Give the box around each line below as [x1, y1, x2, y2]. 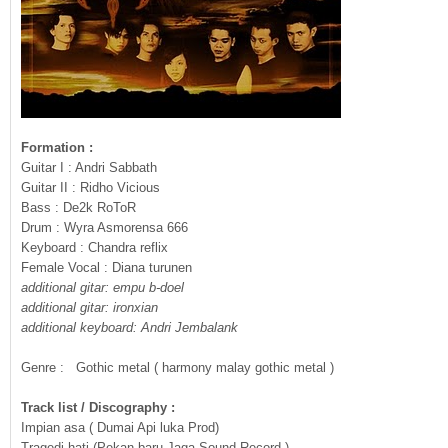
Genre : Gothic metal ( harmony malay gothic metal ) [21, 360, 334, 375]
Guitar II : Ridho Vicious [21, 180, 160, 195]
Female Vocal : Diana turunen [21, 260, 192, 275]
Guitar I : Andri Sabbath [21, 160, 157, 175]
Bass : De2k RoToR [21, 200, 136, 215]
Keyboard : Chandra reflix [21, 240, 168, 255]
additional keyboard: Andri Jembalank [21, 320, 238, 335]
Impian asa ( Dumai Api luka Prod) [21, 420, 219, 435]
